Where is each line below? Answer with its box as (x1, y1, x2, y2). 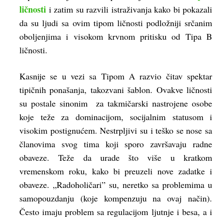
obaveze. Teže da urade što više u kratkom (19, 152, 212, 164)
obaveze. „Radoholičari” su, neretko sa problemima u (19, 179, 212, 191)
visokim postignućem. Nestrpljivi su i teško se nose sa (19, 124, 212, 137)
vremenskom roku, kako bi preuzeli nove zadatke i (19, 165, 212, 177)
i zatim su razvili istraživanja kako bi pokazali (46, 3, 212, 15)
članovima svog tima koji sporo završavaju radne (19, 138, 212, 150)
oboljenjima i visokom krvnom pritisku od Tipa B (19, 31, 212, 43)
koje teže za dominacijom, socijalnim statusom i (19, 111, 212, 123)
